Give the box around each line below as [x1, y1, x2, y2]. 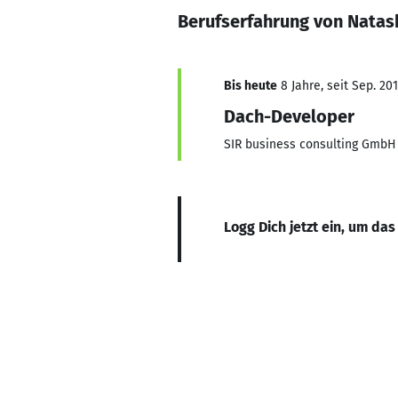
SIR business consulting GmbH [224, 137, 396, 152]
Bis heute [224, 78, 277, 93]
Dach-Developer [224, 106, 354, 127]
